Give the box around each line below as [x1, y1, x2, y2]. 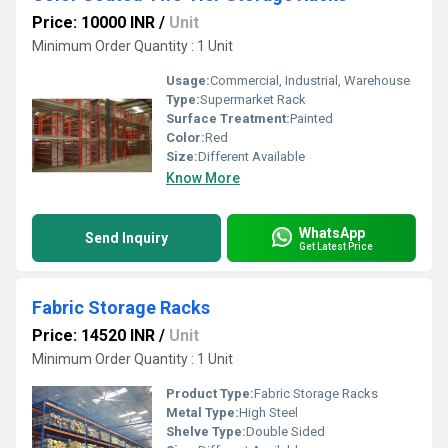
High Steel [239, 405, 298, 420]
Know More [166, 170, 240, 186]
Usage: [166, 73, 210, 88]
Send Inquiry [85, 230, 168, 246]
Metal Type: [166, 405, 239, 420]
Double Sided [246, 424, 325, 439]
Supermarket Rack [200, 92, 306, 107]
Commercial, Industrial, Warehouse [210, 73, 410, 88]
